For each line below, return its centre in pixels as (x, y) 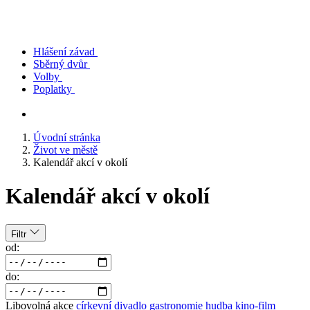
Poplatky (53, 89)
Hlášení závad (64, 52)
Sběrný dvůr (60, 64)
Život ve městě (65, 150)
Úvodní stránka (67, 137)
